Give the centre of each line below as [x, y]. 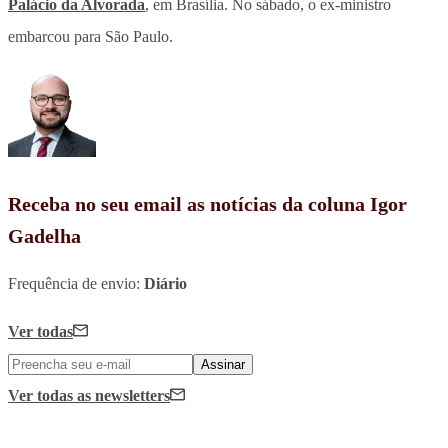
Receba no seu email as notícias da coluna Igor [207, 203]
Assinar [223, 364]
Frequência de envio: [76, 283]
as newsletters [123, 395]
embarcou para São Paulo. [90, 36]
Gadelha [44, 235]
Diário [165, 283]
